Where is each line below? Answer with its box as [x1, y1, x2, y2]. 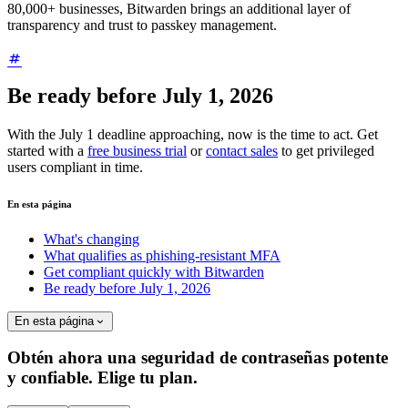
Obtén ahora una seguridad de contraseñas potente [7, 348, 388, 368]
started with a [7, 142, 87, 158]
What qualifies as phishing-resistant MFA [44, 248, 280, 264]
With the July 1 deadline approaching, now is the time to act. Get [7, 126, 378, 142]
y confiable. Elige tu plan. [7, 368, 198, 388]
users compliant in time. [7, 158, 143, 175]
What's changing [44, 231, 139, 248]
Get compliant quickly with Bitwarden [44, 264, 264, 280]
